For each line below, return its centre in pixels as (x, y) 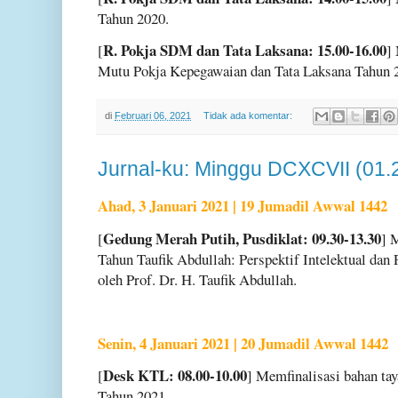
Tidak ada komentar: (249, 115)
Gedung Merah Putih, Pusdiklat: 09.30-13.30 (242, 238)
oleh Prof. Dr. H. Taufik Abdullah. (197, 279)
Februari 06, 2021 (153, 115)
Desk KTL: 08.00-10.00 (175, 376)
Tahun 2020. (133, 18)
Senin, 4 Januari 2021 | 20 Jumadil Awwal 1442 (243, 343)
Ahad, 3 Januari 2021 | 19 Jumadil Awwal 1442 (243, 206)
